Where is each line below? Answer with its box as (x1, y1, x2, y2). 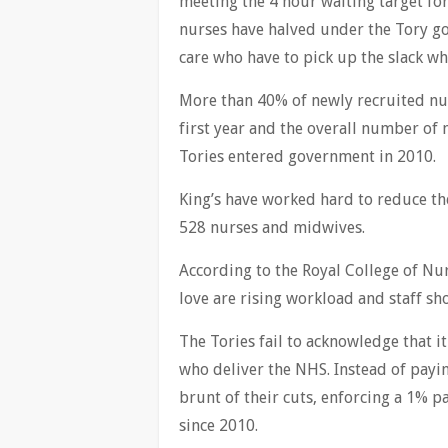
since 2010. (179, 416, 258, 435)
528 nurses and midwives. (179, 218, 365, 237)
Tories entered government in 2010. (179, 147, 436, 166)
